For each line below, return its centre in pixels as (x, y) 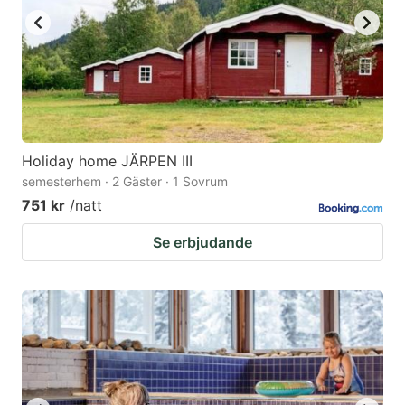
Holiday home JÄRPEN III (107, 160)
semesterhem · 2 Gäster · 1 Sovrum (125, 181)
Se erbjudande (202, 242)
